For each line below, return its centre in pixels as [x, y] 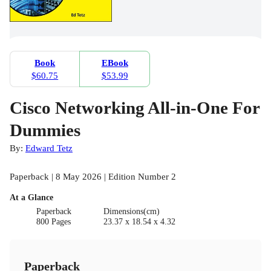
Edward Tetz [49, 148]
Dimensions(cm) [131, 212]
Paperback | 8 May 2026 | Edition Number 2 [93, 177]
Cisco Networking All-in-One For [135, 108]
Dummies [45, 130]
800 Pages [54, 222]
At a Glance [31, 198]
